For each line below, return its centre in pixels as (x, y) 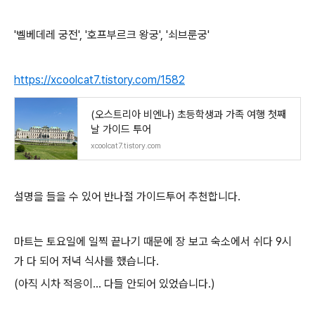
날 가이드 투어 (121, 129)
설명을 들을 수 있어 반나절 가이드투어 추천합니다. (127, 197)
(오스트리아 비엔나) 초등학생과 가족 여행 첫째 (188, 115)
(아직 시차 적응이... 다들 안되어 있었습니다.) (115, 284)
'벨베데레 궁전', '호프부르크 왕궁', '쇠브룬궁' (112, 35)
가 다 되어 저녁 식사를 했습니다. (86, 261)
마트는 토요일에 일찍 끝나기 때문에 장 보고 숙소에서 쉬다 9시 (153, 242)
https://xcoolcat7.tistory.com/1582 (99, 80)
